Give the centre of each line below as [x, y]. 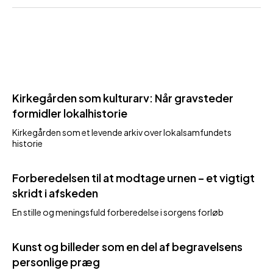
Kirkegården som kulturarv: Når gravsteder [123, 98]
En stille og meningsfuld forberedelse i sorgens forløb [118, 212]
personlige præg [56, 262]
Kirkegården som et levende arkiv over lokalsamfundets [122, 132]
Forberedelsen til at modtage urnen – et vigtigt [133, 178]
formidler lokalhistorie [70, 113]
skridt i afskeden [55, 193]
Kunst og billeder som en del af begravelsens [127, 246]
